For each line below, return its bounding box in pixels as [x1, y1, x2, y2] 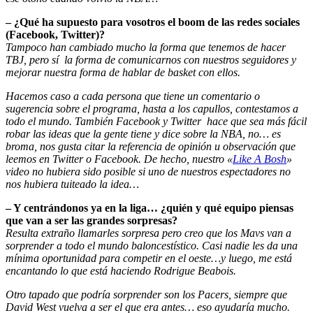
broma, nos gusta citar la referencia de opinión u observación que [6, 140, 296, 152]
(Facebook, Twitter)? [6, 28, 105, 41]
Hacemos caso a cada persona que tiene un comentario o [6, 89, 260, 102]
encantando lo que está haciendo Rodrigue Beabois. [6, 264, 236, 277]
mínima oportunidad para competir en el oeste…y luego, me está [6, 252, 292, 264]
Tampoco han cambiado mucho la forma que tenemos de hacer [6, 41, 286, 53]
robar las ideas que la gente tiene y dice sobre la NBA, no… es [6, 127, 281, 140]
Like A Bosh [233, 152, 286, 165]
